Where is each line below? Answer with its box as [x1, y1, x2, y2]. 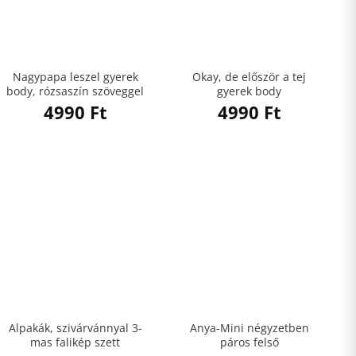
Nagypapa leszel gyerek [12, 68, 138, 84]
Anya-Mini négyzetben [189, 319, 309, 335]
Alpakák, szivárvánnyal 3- [8, 319, 142, 335]
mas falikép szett [30, 334, 120, 350]
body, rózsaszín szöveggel [6, 83, 144, 99]
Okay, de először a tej [192, 68, 306, 84]
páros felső [219, 334, 279, 350]
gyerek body [217, 83, 281, 99]
